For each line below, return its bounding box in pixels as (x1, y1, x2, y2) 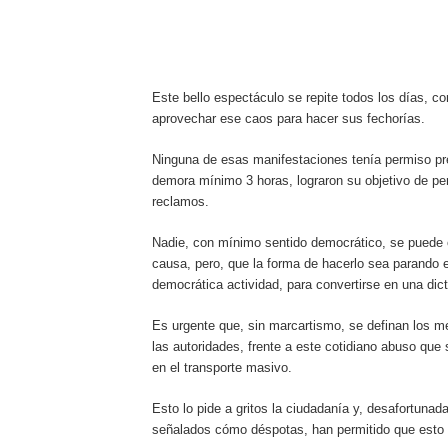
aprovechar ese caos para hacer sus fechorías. (152, 110, 425, 126)
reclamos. (152, 193, 209, 209)
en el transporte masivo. (152, 359, 292, 375)
